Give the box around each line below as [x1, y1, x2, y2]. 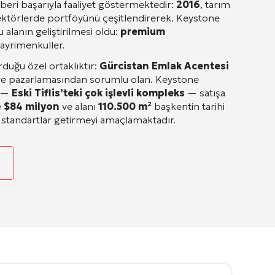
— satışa [185, 87, 225, 99]
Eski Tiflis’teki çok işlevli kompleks [12, 87, 185, 99]
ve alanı [60, 100, 98, 112]
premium [120, 25, 165, 37]
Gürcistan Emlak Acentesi [99, 60, 229, 72]
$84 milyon [4, 100, 60, 112]
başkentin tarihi [152, 100, 225, 112]
